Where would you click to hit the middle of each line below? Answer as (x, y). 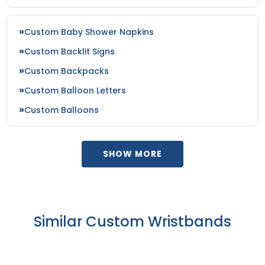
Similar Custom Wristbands (132, 221)
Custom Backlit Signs (70, 51)
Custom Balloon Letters (75, 90)
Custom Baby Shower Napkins (89, 32)
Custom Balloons (62, 110)
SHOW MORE (132, 153)
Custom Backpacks (67, 71)
